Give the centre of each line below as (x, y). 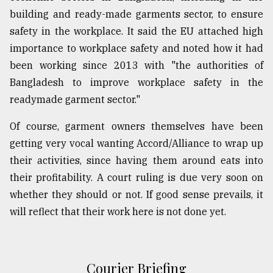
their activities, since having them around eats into (136, 161)
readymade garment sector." (75, 100)
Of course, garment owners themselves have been (136, 126)
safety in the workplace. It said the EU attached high (136, 31)
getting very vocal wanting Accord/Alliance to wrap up (136, 144)
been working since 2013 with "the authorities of (136, 66)
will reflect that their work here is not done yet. (118, 212)
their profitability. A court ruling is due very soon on (136, 178)
